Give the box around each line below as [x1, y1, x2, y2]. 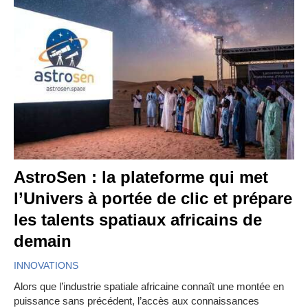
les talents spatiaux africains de [14, 210, 262, 229]
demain [14, 231, 71, 250]
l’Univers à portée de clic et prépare [14, 188, 292, 208]
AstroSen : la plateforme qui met [14, 167, 268, 186]
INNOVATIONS [14, 259, 78, 271]
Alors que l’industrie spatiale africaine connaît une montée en [14, 280, 284, 292]
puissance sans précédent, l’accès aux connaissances [14, 294, 259, 307]
